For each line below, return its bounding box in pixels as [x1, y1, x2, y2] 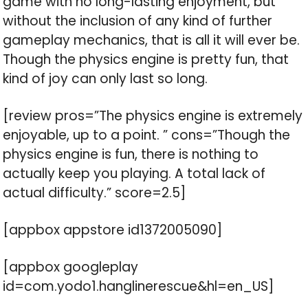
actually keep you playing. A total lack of [3, 164, 266, 184]
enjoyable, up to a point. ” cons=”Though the [3, 126, 291, 145]
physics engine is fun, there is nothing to [3, 145, 259, 164]
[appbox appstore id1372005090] [3, 221, 223, 240]
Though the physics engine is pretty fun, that [3, 50, 289, 69]
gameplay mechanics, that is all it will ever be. [3, 31, 300, 50]
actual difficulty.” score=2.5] [3, 184, 186, 203]
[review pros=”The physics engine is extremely [3, 107, 303, 126]
